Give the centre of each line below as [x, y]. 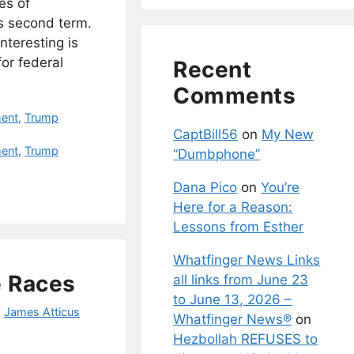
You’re [281, 187]
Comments [235, 95]
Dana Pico [205, 187]
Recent [213, 69]
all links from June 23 [241, 279]
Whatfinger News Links [247, 260]
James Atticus [41, 311]
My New [288, 134]
